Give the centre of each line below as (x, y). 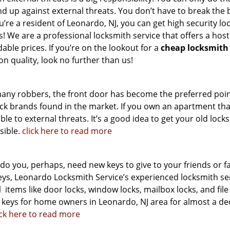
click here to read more (67, 131)
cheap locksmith (195, 48)
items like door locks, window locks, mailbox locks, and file (116, 189)
